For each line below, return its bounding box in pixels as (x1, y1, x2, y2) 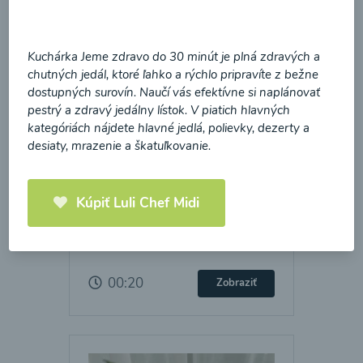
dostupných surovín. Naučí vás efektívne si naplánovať (27, 83, 320, 100)
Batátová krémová (88, 206, 216, 228)
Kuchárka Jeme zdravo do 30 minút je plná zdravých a (27, 48, 320, 65)
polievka (88, 224, 147, 246)
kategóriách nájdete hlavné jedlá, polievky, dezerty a (27, 119, 310, 136)
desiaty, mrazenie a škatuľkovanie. (27, 137, 211, 154)
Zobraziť (216, 275, 257, 290)
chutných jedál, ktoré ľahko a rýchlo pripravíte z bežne (27, 66, 318, 83)
